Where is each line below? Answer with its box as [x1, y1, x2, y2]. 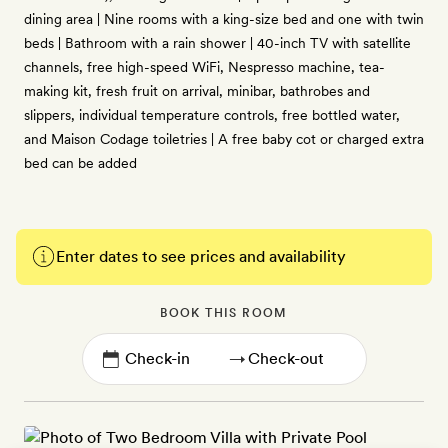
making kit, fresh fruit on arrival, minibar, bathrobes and [24, 83, 370, 99]
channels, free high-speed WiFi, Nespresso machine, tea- [24, 59, 385, 75]
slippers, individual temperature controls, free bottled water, [24, 107, 400, 123]
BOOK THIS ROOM [160, 306, 288, 320]
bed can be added [24, 155, 137, 171]
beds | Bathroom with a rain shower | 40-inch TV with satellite [24, 35, 411, 51]
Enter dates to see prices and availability [56, 247, 346, 266]
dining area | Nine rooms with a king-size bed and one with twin [24, 11, 424, 27]
